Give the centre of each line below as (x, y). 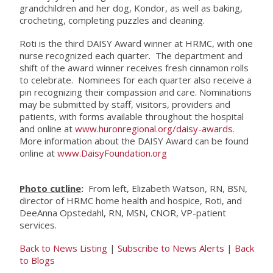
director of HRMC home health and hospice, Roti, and (130, 201)
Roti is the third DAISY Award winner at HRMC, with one (136, 44)
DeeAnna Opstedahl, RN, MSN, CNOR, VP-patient (122, 213)
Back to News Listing (63, 248)
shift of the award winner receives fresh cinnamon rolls (134, 68)
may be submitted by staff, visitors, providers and (125, 105)
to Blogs (37, 261)
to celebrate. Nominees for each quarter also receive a (135, 80)
